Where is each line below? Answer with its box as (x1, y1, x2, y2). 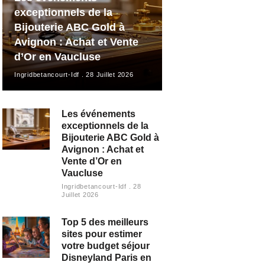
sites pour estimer (61, 229, 142, 240)
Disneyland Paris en (61, 253, 151, 263)
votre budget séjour (61, 241, 150, 251)
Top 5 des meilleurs (61, 217, 148, 228)
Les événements (61, 109, 135, 119)
